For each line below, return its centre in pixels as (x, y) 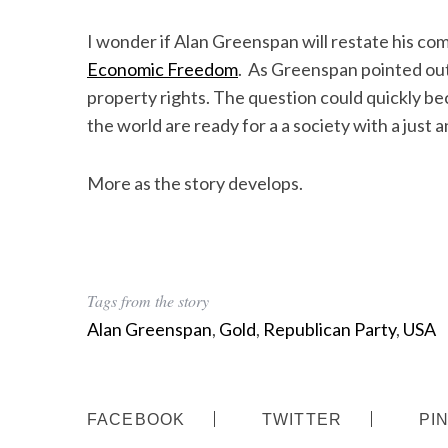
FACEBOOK (136, 419)
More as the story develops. (195, 183)
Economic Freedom (162, 69)
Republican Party (329, 329)
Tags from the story (148, 300)
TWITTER (302, 419)
